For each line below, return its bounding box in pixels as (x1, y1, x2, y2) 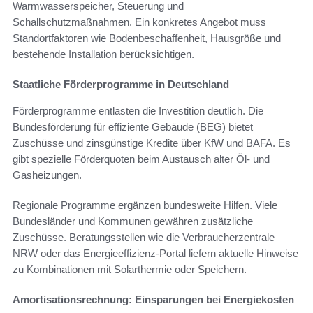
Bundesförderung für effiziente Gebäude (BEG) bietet (13, 121, 253, 133)
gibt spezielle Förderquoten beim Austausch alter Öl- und (13, 153, 270, 166)
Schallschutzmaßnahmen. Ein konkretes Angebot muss (13, 16, 266, 29)
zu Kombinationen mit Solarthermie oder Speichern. (13, 263, 247, 276)
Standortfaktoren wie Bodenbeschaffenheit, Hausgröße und (13, 32, 281, 45)
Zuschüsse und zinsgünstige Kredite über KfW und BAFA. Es (13, 137, 291, 150)
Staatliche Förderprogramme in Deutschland (13, 78, 229, 91)
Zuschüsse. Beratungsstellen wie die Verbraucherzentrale (13, 231, 275, 244)
